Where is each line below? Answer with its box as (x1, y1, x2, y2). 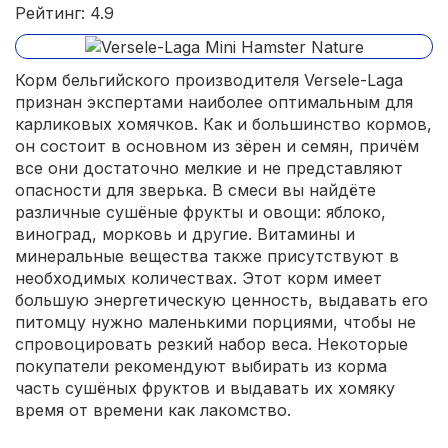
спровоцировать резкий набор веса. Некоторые (15, 334, 408, 355)
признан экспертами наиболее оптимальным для (15, 92, 413, 113)
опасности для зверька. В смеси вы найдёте (15, 180, 376, 201)
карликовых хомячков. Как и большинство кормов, (15, 114, 432, 135)
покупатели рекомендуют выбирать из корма (15, 356, 387, 377)
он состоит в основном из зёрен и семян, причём (15, 136, 419, 157)
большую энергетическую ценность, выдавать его (15, 290, 428, 311)
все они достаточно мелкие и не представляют (15, 158, 403, 179)
